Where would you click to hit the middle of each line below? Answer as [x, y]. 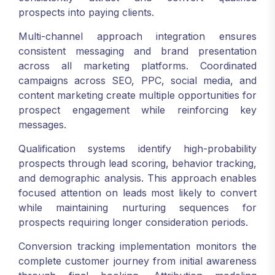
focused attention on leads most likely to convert [137, 193]
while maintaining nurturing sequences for [137, 207]
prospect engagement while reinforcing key [137, 110]
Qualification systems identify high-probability [137, 149]
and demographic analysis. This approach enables [137, 178]
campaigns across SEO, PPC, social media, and [137, 80]
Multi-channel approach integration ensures [137, 36]
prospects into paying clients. [86, 12]
